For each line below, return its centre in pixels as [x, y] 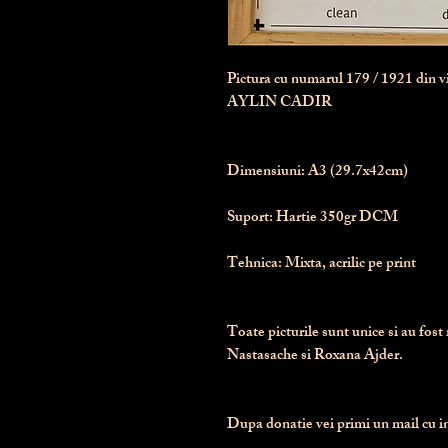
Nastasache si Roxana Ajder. [315, 356]
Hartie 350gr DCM [335, 218]
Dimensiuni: [266, 172]
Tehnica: [254, 264]
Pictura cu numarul [286, 80]
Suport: [250, 218]
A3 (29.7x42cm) [356, 172]
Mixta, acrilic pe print [349, 264]
